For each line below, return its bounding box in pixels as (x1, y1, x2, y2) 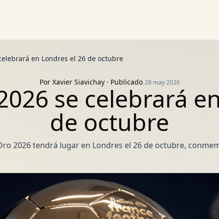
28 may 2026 (144, 78, 180, 87)
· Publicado (104, 77, 145, 87)
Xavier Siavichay (52, 77, 105, 87)
